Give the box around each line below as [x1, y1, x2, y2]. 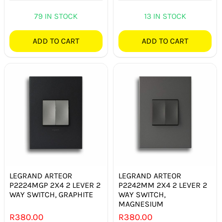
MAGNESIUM [118, 199, 164, 209]
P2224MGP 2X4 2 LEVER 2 [9, 180, 101, 190]
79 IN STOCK [34, 11, 78, 21]
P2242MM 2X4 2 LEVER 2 [118, 180, 208, 190]
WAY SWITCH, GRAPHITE [9, 190, 93, 200]
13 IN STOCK [144, 11, 186, 21]
